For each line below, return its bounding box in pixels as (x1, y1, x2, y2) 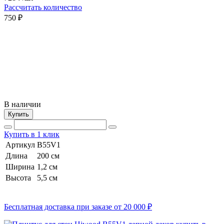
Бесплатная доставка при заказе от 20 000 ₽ (4, 202, 152, 211)
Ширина (5, 162, 34, 171)
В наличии (4, 99, 41, 108)
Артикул (5, 140, 35, 149)
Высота (5, 173, 31, 182)
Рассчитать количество (4, 2, 82, 11)
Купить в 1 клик (4, 129, 59, 138)
